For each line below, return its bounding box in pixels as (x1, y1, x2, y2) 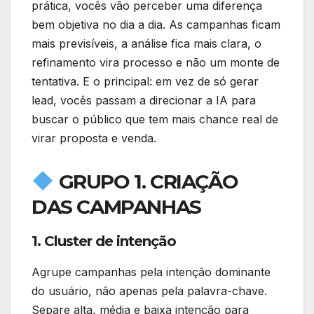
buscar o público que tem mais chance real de (32, 111, 278, 126)
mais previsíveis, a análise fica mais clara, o (32, 36, 261, 50)
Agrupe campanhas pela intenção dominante (32, 264, 271, 279)
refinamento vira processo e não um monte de (32, 55, 280, 69)
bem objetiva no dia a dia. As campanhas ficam (32, 17, 280, 32)
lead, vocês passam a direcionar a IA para (32, 93, 256, 107)
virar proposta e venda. (32, 130, 156, 145)
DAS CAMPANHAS (32, 194, 201, 219)
